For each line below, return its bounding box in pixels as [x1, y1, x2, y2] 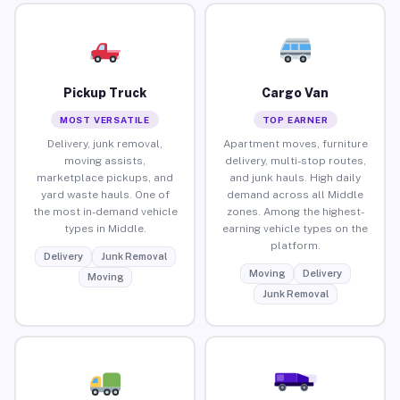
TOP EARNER [262, 113, 329, 125]
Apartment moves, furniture [222, 137, 368, 150]
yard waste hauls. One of [40, 187, 170, 201]
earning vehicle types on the [222, 221, 368, 235]
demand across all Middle [227, 187, 363, 201]
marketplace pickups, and [37, 171, 173, 184]
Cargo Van [262, 85, 329, 100]
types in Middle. [63, 221, 146, 235]
